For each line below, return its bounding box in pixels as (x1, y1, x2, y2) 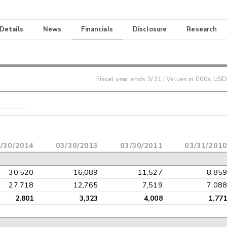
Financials (81, 25, 113, 34)
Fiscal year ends (96, 74, 147, 84)
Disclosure (132, 25, 167, 34)
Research (186, 25, 217, 34)
